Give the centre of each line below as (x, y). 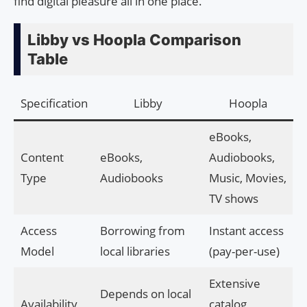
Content (42, 158)
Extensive (234, 284)
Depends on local (145, 294)
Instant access (246, 231)
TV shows (233, 199)
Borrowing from (142, 231)
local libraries (135, 251)
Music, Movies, (247, 178)
